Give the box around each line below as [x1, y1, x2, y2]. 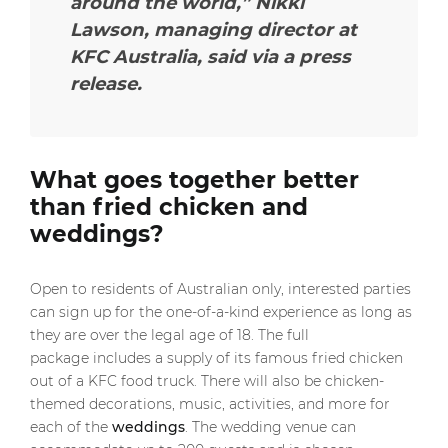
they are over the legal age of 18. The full [30, 326, 309, 344]
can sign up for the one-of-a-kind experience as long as [30, 303, 412, 321]
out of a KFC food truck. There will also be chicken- [30, 372, 384, 390]
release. [70, 72, 142, 95]
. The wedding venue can [185, 418, 356, 436]
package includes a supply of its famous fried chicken [30, 349, 403, 367]
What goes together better [30, 166, 359, 194]
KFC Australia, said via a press [70, 45, 351, 68]
